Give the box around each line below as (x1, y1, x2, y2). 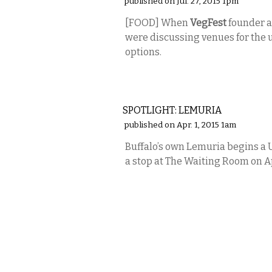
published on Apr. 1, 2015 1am (124, 120, 236, 130)
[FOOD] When (125, 17, 190, 29)
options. (125, 46, 161, 58)
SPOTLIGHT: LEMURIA (123, 104, 222, 116)
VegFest (190, 17, 226, 29)
